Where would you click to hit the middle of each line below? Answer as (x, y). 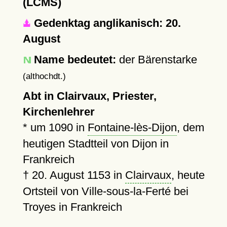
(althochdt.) (44, 76)
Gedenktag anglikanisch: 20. (106, 23)
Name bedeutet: (75, 60)
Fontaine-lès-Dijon (132, 127)
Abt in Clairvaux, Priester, (89, 96)
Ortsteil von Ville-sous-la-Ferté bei (105, 191)
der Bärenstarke (156, 60)
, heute (188, 175)
